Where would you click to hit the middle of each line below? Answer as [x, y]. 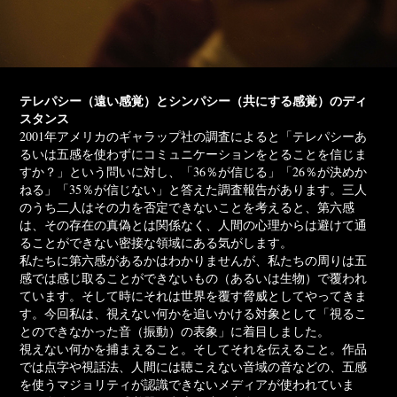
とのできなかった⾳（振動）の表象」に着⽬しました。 [175, 331]
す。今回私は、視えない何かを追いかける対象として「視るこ [194, 313]
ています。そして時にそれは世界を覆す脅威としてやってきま [194, 295]
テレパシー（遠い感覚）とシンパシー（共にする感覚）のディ [194, 100]
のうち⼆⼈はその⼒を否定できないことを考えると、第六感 [187, 206]
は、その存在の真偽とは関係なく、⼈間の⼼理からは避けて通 [194, 224]
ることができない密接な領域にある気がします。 [156, 242]
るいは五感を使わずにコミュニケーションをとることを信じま [194, 153]
